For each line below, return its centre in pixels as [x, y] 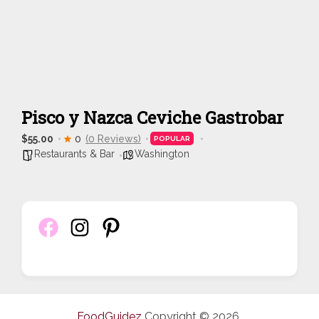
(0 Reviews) [113, 138]
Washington [162, 154]
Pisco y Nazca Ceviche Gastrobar [152, 117]
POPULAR [172, 138]
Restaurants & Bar [74, 154]
